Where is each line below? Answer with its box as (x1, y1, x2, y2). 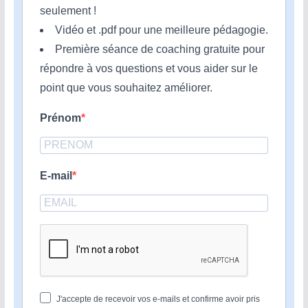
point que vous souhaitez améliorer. (39, 82, 212, 93)
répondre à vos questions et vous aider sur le (39, 63, 258, 74)
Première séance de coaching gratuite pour (54, 43, 265, 55)
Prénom (39, 112, 81, 124)
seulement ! (39, 5, 96, 16)
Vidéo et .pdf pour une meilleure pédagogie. (54, 24, 268, 36)
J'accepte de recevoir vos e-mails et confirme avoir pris (56, 294, 260, 304)
